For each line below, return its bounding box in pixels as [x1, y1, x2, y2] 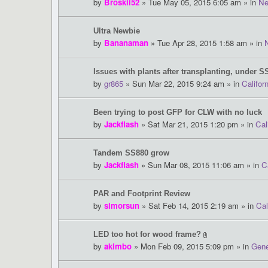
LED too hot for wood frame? [93, 230, 201, 239]
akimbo [104, 240, 132, 252]
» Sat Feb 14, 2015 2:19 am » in [139, 200, 256, 212]
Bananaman [104, 37, 148, 49]
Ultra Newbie [93, 26, 140, 36]
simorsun [104, 200, 139, 212]
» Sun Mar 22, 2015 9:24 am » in [123, 78, 242, 90]
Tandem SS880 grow [93, 148, 169, 158]
